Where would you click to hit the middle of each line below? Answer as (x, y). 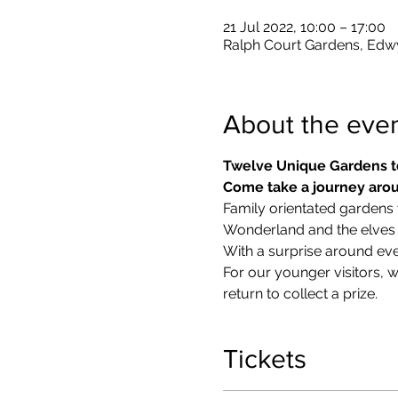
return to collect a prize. (300, 293)
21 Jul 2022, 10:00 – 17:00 (304, 27)
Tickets (264, 358)
